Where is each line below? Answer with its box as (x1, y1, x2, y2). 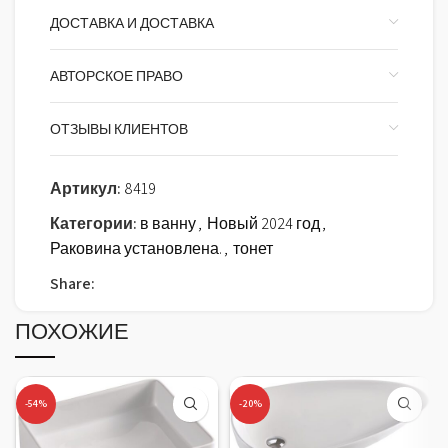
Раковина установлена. (50, 237, 222, 259)
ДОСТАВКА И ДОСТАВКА (50, 13, 214, 32)
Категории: (50, 212, 137, 234)
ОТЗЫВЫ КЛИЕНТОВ (50, 119, 188, 138)
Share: (50, 272, 95, 294)
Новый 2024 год (207, 212, 320, 234)
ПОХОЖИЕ (15, 316, 129, 345)
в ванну (140, 212, 196, 234)
